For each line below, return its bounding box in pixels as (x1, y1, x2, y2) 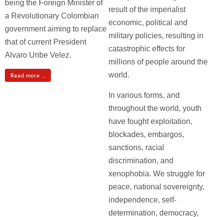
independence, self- (108, 196, 176, 204)
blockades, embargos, (108, 130, 184, 139)
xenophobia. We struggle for (108, 170, 205, 178)
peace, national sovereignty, (108, 183, 204, 191)
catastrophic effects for (108, 45, 185, 53)
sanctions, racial (108, 143, 164, 152)
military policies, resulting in (108, 31, 203, 40)
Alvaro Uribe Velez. (5, 51, 71, 59)
